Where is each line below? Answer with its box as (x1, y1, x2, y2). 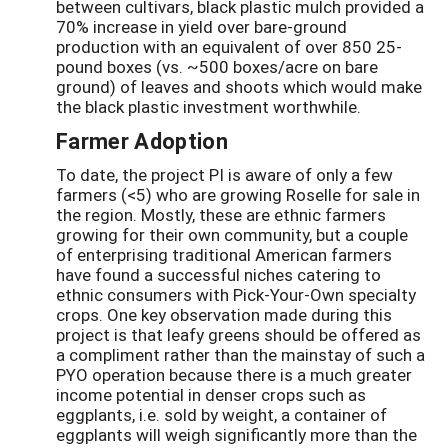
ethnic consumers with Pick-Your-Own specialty (56, 283, 416, 307)
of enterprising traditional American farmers (56, 243, 392, 267)
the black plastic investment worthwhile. (56, 95, 361, 119)
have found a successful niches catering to (56, 263, 381, 287)
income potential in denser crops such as (56, 383, 366, 407)
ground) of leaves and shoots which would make (56, 75, 422, 99)
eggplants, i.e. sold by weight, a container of (56, 403, 387, 427)
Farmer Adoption (56, 126, 228, 156)
